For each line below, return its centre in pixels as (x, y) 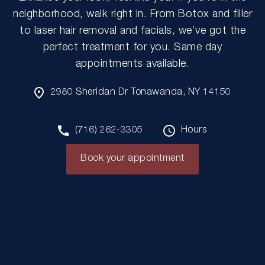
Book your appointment (132, 159)
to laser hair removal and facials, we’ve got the (132, 31)
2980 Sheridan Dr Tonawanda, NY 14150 (141, 93)
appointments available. (132, 64)
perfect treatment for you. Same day (132, 48)
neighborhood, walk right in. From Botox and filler (132, 15)
